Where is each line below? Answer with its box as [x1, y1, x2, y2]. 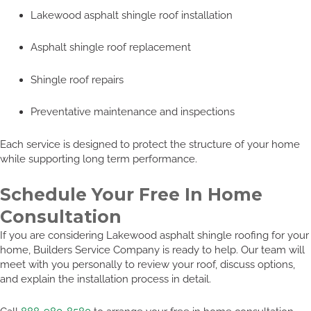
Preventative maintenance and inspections [30, 106, 235, 118]
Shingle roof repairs [30, 73, 124, 85]
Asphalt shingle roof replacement [30, 41, 191, 53]
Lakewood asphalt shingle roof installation [30, 8, 233, 21]
